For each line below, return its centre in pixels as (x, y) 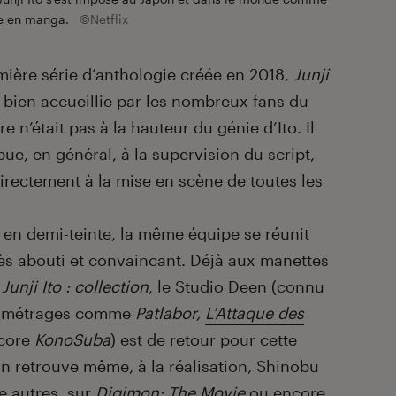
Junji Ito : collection (75, 286)
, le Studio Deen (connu (236, 286)
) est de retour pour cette (204, 339)
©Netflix (104, 19)
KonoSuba (72, 339)
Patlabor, (170, 312)
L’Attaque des (255, 312)
